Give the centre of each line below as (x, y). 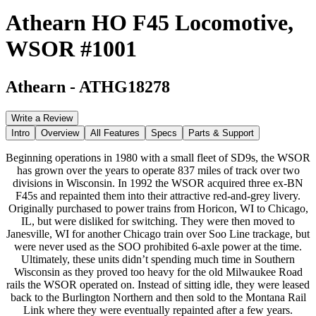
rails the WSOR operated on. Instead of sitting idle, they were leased (158, 284)
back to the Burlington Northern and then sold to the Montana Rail (158, 297)
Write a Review (42, 118)
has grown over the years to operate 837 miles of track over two (158, 170)
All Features (115, 133)
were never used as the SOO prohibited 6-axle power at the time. (158, 246)
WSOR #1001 (71, 49)
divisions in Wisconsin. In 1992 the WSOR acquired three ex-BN (158, 183)
